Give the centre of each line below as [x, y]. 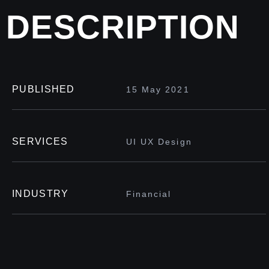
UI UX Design [159, 142]
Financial [149, 194]
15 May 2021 [158, 90]
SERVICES [40, 142]
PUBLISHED [44, 89]
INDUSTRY [41, 194]
